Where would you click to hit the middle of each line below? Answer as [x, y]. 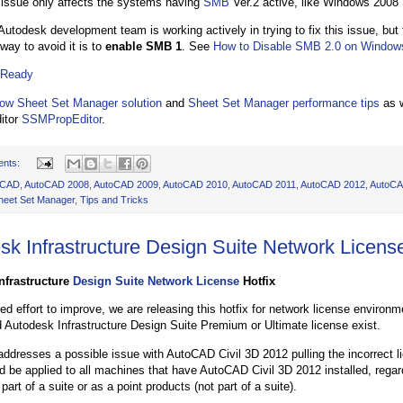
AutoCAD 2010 [195, 185]
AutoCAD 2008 [57, 185]
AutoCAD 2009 [126, 185]
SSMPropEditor [62, 119]
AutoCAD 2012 [333, 185]
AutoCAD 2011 [264, 185]
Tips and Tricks [114, 200]
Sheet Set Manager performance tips [284, 103]
